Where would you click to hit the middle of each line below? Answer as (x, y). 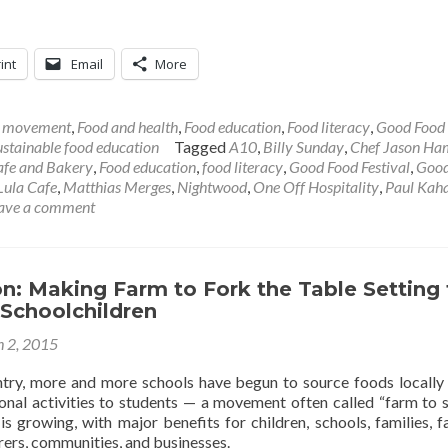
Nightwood (212, 186)
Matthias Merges (117, 186)
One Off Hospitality (316, 186)
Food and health (127, 126)
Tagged (201, 146)
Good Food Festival (349, 166)
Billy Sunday (303, 146)
